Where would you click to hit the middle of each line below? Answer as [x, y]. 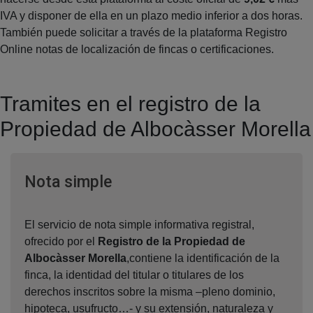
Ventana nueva [163, 181]
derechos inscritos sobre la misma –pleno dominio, [150, 291]
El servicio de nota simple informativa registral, [139, 224]
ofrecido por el [61, 241]
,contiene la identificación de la [203, 258]
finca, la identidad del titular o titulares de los [134, 275]
